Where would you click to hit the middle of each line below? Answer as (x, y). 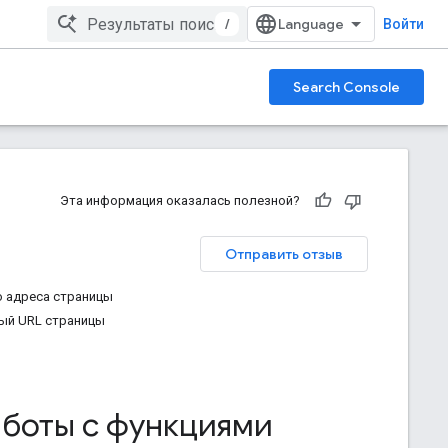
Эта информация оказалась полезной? (180, 200)
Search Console (346, 87)
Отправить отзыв (284, 254)
